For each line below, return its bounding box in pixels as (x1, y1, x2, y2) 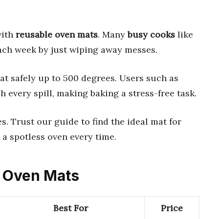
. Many (98, 28, 128, 40)
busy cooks (128, 28, 175, 40)
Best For (53, 202, 88, 214)
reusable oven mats (16, 28, 98, 40)
